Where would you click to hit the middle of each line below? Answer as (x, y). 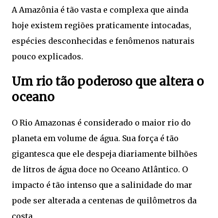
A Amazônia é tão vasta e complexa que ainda (100, 10)
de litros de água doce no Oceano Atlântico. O (100, 169)
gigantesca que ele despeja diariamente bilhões (105, 154)
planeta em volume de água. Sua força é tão (95, 138)
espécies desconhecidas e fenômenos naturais (103, 41)
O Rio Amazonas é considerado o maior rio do (101, 122)
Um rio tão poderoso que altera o (108, 81)
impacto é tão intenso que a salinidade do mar (102, 185)
